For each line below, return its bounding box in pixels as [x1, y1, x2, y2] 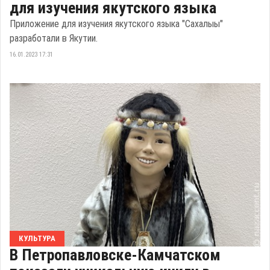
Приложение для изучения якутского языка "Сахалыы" [10, 18, 223, 30]
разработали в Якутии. [10, 33, 98, 45]
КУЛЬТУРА [19, 233, 55, 243]
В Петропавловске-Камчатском [10, 245, 221, 264]
